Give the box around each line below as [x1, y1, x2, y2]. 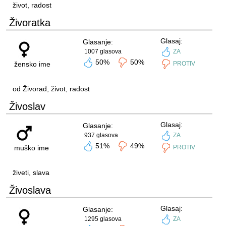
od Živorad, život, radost [12, 85, 90, 93]
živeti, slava [12, 168, 49, 177]
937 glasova [84, 132, 118, 139]
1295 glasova [84, 215, 122, 222]
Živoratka [9, 17, 50, 28]
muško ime [14, 144, 49, 152]
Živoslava [9, 185, 51, 196]
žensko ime [14, 60, 50, 68]
